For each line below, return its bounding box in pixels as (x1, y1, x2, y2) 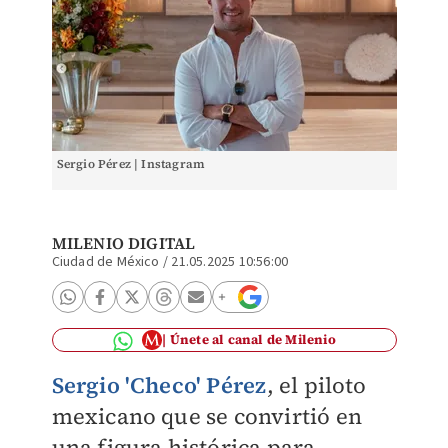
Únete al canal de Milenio (169, 331, 336, 348)
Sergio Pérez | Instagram (56, 156, 206, 172)
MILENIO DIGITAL (51, 232, 196, 254)
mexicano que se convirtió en (51, 401, 363, 431)
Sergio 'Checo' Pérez (51, 370, 267, 400)
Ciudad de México (51, 252, 160, 272)
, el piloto (266, 370, 367, 400)
